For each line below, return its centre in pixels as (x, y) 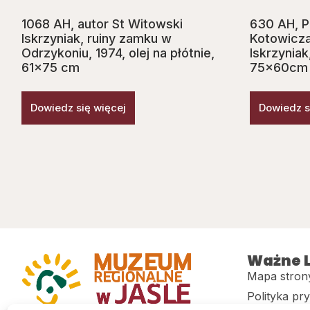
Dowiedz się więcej (78, 108)
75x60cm (279, 68)
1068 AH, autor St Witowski (102, 24)
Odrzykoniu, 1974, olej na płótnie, (118, 53)
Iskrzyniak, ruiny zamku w (97, 39)
